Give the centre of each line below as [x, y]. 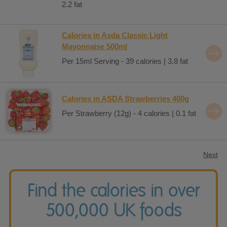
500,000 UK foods [113, 210]
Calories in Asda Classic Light [115, 35]
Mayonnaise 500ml [94, 46]
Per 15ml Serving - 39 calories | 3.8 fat [125, 61]
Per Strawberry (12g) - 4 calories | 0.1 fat [129, 113]
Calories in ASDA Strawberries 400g [125, 98]
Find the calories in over [113, 190]
